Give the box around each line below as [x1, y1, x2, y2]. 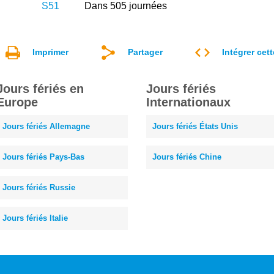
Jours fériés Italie [2, 213, 68, 223]
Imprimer [32, 46, 68, 57]
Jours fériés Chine [152, 152, 221, 161]
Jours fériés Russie [2, 182, 75, 192]
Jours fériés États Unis [152, 121, 238, 131]
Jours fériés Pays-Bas [2, 152, 84, 161]
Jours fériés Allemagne [2, 121, 90, 131]
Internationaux [146, 95, 231, 109]
